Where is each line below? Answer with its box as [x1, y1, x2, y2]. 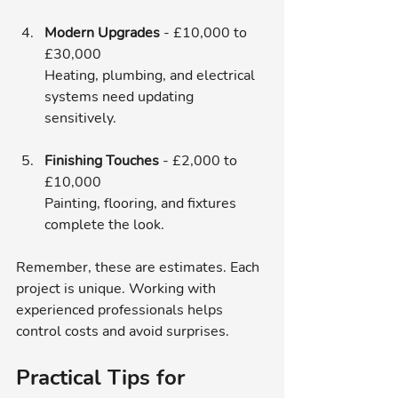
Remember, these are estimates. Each [16, 257, 263, 277]
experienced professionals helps [16, 299, 227, 320]
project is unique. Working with [16, 278, 219, 298]
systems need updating [44, 86, 197, 107]
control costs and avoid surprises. [16, 321, 229, 341]
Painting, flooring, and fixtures [44, 193, 240, 213]
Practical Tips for [16, 362, 191, 392]
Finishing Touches [44, 150, 159, 171]
